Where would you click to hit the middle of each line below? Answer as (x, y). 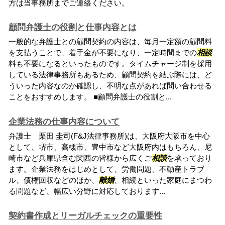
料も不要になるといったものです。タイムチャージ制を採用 (110, 64)
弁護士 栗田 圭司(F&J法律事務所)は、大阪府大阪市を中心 (109, 136)
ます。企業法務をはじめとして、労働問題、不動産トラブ (106, 169)
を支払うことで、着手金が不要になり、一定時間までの (103, 53)
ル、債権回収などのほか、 (54, 180)
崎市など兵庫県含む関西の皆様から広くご (80, 158)
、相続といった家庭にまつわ (163, 180)
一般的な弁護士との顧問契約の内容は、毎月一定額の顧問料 (110, 42)
